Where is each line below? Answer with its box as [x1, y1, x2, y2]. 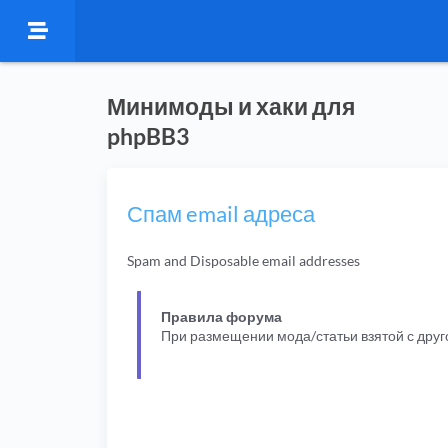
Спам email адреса [127, 200, 315, 227]
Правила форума [161, 307, 282, 325]
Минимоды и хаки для [107, 92, 355, 120]
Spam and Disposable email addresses [127, 252, 360, 270]
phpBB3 [107, 122, 189, 150]
